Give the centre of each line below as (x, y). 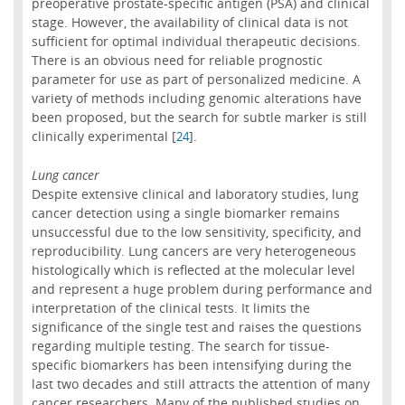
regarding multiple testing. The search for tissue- (180, 345)
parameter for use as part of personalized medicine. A (196, 79)
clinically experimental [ (104, 136)
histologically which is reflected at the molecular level (193, 269)
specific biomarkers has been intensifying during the (191, 364)
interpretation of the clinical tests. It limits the (170, 307)
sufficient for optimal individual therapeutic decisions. (196, 41)
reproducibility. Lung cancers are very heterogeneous (193, 250)
